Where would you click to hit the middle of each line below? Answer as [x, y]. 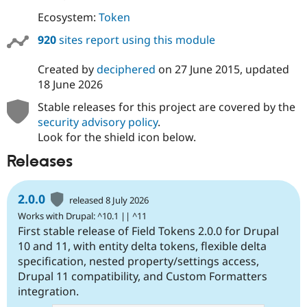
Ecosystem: [68, 17]
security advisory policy [97, 122]
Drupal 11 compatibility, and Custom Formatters [143, 277]
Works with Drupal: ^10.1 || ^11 [82, 216]
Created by [67, 69]
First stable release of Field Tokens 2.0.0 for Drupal [148, 231]
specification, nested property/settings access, [138, 261]
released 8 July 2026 [109, 200]
